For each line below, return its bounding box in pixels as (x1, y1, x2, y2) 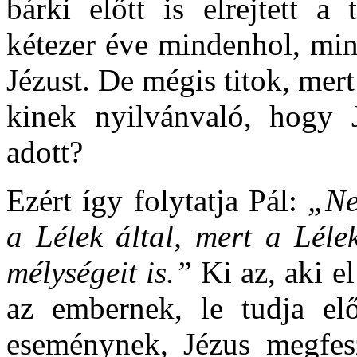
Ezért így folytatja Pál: (6, 182, 308, 218)
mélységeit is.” (6, 254, 202, 289)
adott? (6, 134, 83, 169)
